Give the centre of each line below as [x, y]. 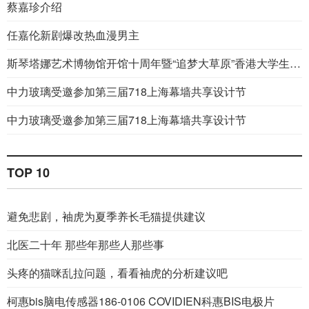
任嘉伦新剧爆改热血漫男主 [73, 35]
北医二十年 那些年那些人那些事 [86, 245]
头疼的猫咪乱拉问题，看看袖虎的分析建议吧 [117, 273]
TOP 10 [28, 173]
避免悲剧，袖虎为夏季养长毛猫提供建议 [106, 217]
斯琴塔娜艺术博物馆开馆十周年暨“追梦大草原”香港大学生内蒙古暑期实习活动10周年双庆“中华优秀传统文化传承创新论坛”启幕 [295, 63]
